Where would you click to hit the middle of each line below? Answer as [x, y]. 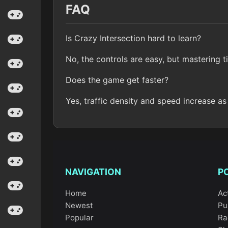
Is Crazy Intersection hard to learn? [133, 38]
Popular [79, 217]
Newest [79, 205]
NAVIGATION [93, 172]
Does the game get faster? [117, 80]
